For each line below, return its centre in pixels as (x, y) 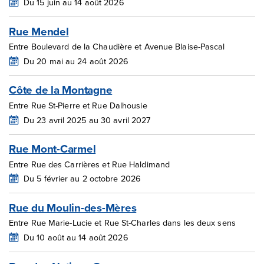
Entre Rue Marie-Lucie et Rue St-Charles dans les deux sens (122, 223)
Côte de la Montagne (61, 90)
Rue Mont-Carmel (52, 149)
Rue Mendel (39, 31)
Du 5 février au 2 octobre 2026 (82, 179)
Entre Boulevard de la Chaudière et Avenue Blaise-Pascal (117, 47)
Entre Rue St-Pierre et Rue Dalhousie (78, 105)
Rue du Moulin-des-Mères (73, 207)
